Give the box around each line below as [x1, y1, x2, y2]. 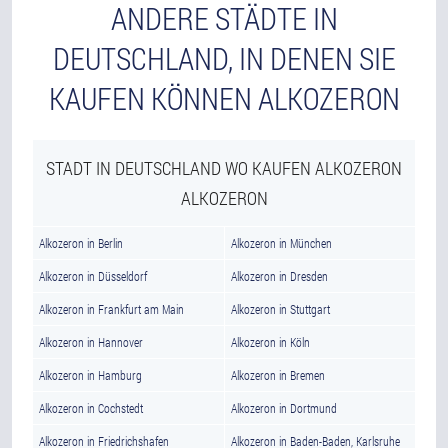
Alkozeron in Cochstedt [39, 400, 143, 416]
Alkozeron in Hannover [39, 334, 143, 350]
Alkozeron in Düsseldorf [39, 268, 147, 284]
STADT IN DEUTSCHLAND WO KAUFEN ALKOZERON [46, 156, 402, 180]
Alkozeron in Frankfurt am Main [39, 301, 184, 317]
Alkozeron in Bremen [231, 367, 325, 383]
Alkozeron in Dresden [231, 268, 328, 284]
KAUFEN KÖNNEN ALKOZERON [48, 79, 400, 118]
